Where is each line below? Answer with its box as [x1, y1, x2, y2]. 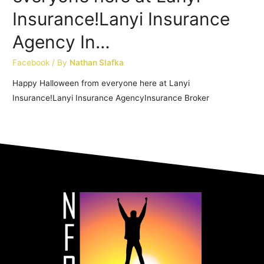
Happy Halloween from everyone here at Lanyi [12, 78, 190, 88]
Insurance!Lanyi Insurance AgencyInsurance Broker [12, 93, 210, 103]
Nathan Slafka [70, 57, 124, 67]
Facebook [12, 57, 50, 67]
